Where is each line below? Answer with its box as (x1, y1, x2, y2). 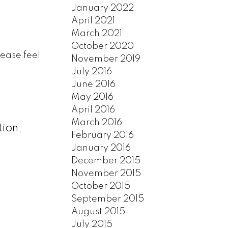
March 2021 (71, 28, 123, 38)
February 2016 (71, 130, 134, 140)
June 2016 (71, 79, 116, 89)
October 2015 (71, 181, 131, 191)
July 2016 (71, 67, 112, 76)
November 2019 (71, 54, 141, 64)
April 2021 (71, 16, 116, 25)
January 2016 (71, 143, 131, 153)
